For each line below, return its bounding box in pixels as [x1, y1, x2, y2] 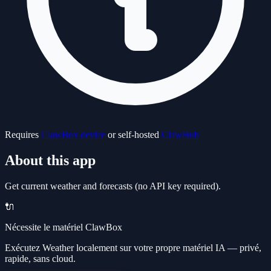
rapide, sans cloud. [5, 253, 76, 264]
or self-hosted [105, 129, 162, 140]
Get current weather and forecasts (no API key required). [5, 180, 221, 191]
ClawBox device [41, 129, 105, 140]
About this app [5, 152, 96, 168]
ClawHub [162, 129, 199, 140]
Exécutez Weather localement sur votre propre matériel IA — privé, [5, 242, 261, 253]
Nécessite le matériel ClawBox [5, 221, 122, 232]
